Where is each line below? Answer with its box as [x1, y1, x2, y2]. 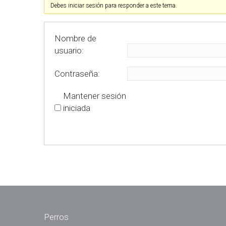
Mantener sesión [63, 91, 126, 101]
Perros [44, 212, 69, 222]
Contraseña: [54, 69, 100, 79]
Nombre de [54, 33, 96, 43]
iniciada [63, 103, 90, 113]
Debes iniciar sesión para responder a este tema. [50, 2, 178, 9]
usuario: [54, 45, 84, 55]
